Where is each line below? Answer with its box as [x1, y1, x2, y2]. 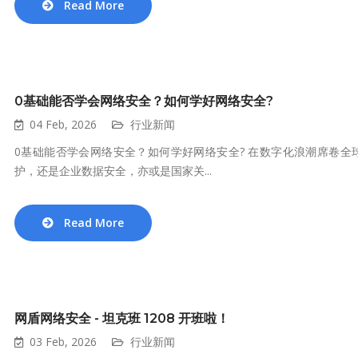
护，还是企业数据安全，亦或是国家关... [14, 163, 212, 178]
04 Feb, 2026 [30, 117, 97, 132]
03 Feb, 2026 [30, 334, 97, 349]
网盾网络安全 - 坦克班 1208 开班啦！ [14, 311, 229, 326]
